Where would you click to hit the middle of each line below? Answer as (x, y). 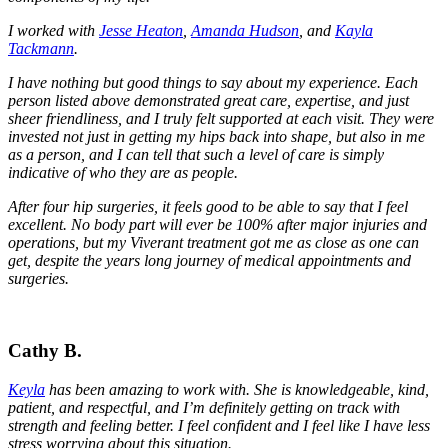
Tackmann (41, 48)
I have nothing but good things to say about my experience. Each (213, 82)
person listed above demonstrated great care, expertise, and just (208, 100)
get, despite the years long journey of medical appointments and (209, 260)
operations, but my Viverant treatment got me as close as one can (213, 242)
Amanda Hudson (245, 30)
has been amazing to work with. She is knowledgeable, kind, (237, 389)
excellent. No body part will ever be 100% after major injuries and (217, 224)
